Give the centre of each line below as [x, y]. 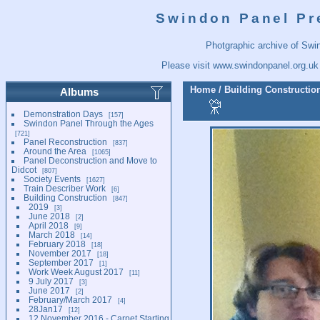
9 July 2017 [51, 281]
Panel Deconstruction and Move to [90, 160]
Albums [80, 91]
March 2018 [51, 234]
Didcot [24, 169]
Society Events [52, 179]
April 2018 [48, 225]
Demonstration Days [63, 114]
